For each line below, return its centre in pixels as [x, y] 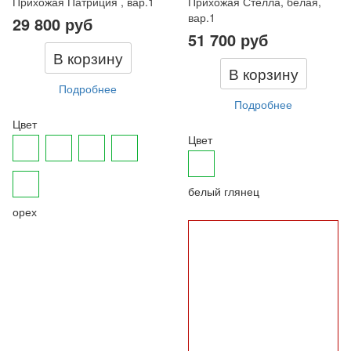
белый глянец [224, 191]
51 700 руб [228, 40]
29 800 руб [52, 24]
